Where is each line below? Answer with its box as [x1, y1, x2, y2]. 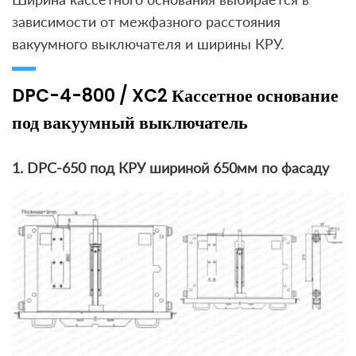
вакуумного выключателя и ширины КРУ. [12, 35, 284, 53]
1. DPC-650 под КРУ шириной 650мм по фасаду [12, 159, 329, 177]
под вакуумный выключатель [12, 110, 248, 136]
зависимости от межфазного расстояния [12, 13, 281, 31]
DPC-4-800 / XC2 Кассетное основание [12, 83, 339, 109]
